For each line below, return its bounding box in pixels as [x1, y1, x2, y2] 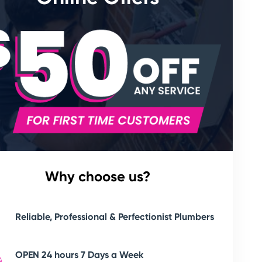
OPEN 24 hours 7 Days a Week [15, 249, 144, 261]
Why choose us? [45, 167, 151, 185]
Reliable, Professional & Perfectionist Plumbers [15, 211, 215, 223]
